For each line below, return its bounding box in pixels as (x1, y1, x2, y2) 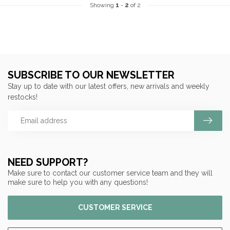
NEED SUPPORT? (8, 157, 88, 168)
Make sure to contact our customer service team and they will (8, 169, 213, 177)
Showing (89, 2, 116, 9)
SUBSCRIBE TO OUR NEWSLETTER (8, 69, 175, 81)
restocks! (8, 93, 37, 101)
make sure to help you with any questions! (8, 178, 148, 186)
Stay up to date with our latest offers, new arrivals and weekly (8, 82, 209, 90)
